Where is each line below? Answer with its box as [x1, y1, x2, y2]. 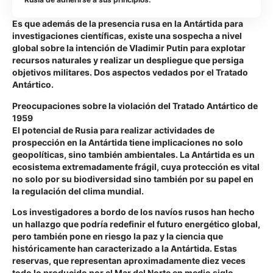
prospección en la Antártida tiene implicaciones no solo [12, 136, 243, 147]
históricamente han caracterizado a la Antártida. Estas [12, 243, 237, 254]
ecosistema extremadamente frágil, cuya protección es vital [12, 161, 260, 172]
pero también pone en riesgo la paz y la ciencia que [12, 231, 223, 242]
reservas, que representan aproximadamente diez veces [12, 255, 246, 266]
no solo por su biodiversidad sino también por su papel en [12, 173, 253, 184]
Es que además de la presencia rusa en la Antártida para [12, 18, 243, 29]
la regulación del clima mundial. [12, 185, 144, 196]
